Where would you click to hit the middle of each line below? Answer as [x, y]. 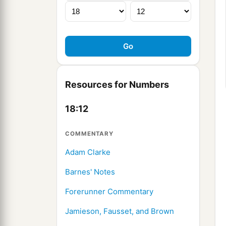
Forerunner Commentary [109, 192]
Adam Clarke [88, 152]
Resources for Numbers [117, 85]
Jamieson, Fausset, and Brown [120, 211]
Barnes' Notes [90, 172]
